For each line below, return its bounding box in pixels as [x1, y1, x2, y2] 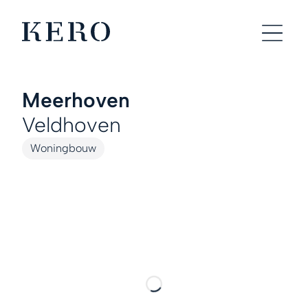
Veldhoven [22, 112, 121, 137]
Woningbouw [30, 142, 96, 155]
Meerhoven [22, 87, 130, 113]
